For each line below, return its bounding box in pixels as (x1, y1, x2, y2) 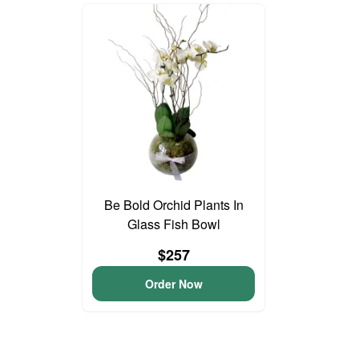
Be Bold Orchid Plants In (103, 195, 244, 214)
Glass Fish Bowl (127, 214, 220, 233)
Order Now (144, 275, 203, 292)
